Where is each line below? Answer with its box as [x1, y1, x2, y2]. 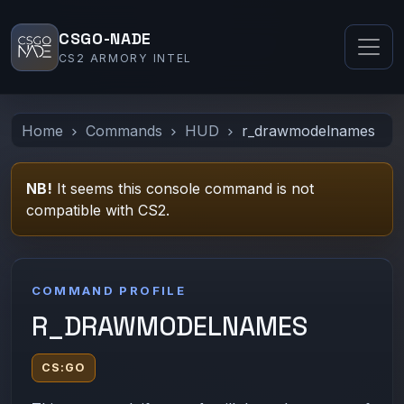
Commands [86, 121, 163, 140]
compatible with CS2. [26, 201, 170, 220]
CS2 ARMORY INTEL [58, 51, 193, 66]
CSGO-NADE [58, 29, 152, 50]
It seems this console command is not [52, 179, 314, 198]
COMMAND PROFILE [31, 282, 187, 298]
